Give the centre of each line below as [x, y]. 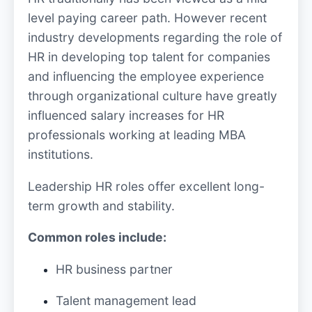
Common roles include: [97, 237]
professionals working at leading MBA [137, 135]
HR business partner [114, 269]
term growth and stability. [101, 205]
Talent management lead [126, 301]
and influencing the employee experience [146, 77]
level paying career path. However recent [147, 18]
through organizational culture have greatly [153, 96]
